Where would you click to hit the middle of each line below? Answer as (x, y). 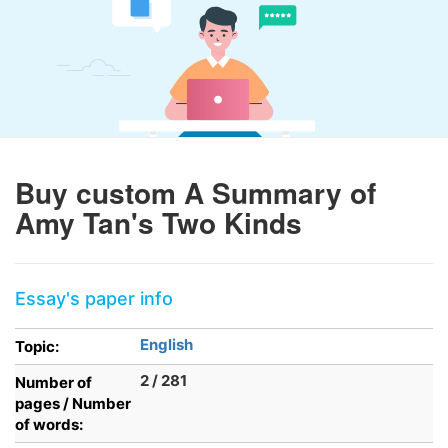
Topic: (37, 346)
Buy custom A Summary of (195, 192)
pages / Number (73, 403)
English (166, 344)
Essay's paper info (94, 298)
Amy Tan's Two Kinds (158, 222)
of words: (49, 424)
